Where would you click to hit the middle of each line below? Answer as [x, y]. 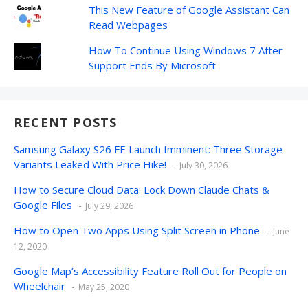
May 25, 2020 [104, 287]
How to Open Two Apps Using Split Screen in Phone [137, 231]
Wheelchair [40, 286]
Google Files [43, 205]
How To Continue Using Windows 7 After [185, 51]
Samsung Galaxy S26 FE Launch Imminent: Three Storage [148, 150]
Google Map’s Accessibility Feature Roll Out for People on [150, 271]
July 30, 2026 [203, 166]
